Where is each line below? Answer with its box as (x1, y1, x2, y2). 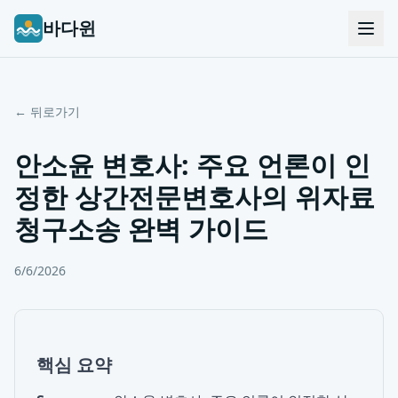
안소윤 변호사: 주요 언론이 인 (14, 147, 370, 183)
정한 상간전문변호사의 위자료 (14, 179, 375, 215)
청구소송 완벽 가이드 (14, 211, 268, 247)
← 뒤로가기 (14, 103, 80, 120)
